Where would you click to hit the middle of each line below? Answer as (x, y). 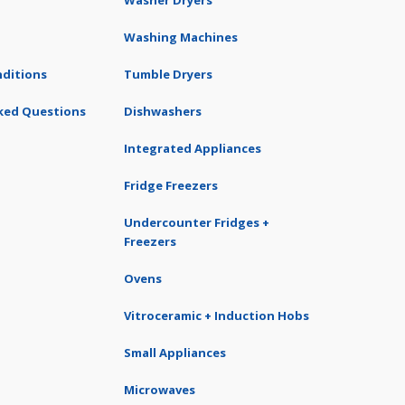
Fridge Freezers (171, 185)
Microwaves (160, 390)
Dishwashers (163, 111)
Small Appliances (175, 353)
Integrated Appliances (193, 148)
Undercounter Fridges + (197, 222)
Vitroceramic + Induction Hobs (217, 316)
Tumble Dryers (168, 74)
